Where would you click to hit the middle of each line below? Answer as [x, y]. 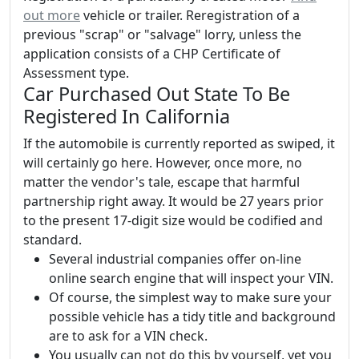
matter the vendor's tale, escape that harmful [161, 182]
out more [52, 15]
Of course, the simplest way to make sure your [190, 297]
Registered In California [127, 116]
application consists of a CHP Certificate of [152, 54]
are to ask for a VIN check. [128, 336]
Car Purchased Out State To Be [157, 94]
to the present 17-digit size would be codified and [173, 220]
